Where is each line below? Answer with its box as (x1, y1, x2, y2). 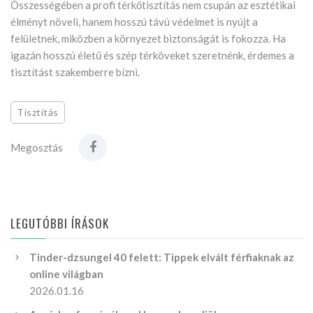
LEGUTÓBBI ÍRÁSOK (10, 214, 110, 233)
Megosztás (10, 141, 63, 154)
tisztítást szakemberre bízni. (10, 66, 140, 79)
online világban (29, 268, 103, 281)
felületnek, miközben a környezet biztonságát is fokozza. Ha (10, 32, 286, 45)
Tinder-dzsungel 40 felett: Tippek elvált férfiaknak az (29, 251, 294, 264)
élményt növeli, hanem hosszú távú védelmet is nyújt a (10, 15, 258, 29)
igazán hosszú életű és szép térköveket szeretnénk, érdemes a (10, 49, 294, 62)
